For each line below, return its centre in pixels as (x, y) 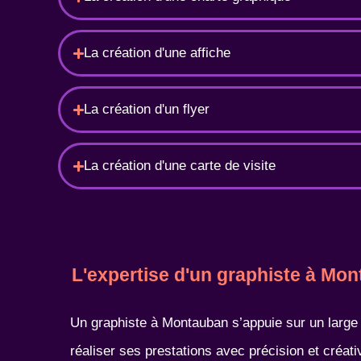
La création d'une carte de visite (180, 166)
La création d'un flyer (147, 109)
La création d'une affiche (158, 53)
